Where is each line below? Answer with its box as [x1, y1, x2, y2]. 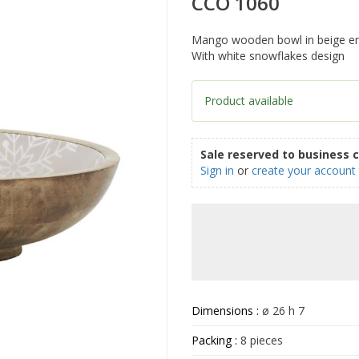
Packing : [192, 333, 237, 349]
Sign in [200, 163, 234, 179]
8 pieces [237, 333, 283, 349]
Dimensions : [192, 303, 262, 319]
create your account [252, 163, 356, 179]
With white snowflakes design [192, 48, 345, 64]
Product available [204, 93, 293, 109]
